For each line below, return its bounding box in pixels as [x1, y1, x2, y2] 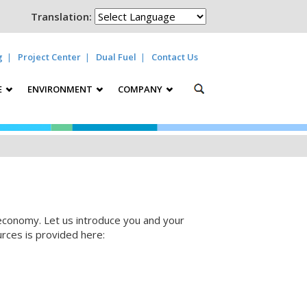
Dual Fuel [96, 51, 136, 64]
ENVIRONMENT [27, 83, 95, 95]
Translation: [31, 10, 92, 23]
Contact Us [151, 51, 198, 64]
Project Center [18, 51, 81, 64]
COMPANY [118, 83, 164, 95]
